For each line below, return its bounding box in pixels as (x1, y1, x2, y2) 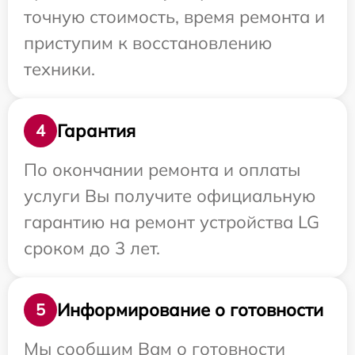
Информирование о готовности (57, 298, 323, 321)
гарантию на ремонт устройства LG (24, 211, 319, 234)
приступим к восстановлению (24, 32, 272, 55)
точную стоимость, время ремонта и (24, 6, 325, 29)
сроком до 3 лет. (24, 237, 160, 260)
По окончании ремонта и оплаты (24, 158, 300, 181)
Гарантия (57, 119, 136, 142)
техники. (24, 58, 95, 81)
